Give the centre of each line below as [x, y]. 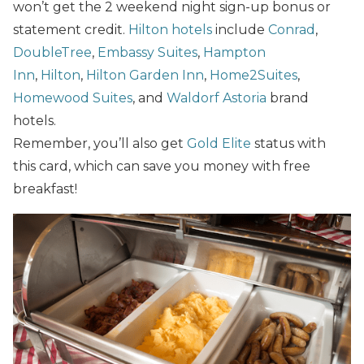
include [240, 29]
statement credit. [71, 29]
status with [288, 143]
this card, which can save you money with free [162, 166]
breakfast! [45, 188]
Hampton [234, 52]
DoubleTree [52, 52]
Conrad [292, 29]
